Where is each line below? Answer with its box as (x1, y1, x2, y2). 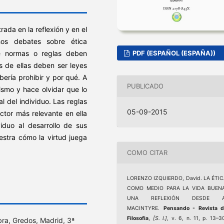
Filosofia (127, 214, 149, 221)
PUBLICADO (127, 82, 164, 90)
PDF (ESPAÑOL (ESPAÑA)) (131, 48, 216, 57)
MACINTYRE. (127, 204, 163, 211)
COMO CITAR (127, 148, 168, 157)
